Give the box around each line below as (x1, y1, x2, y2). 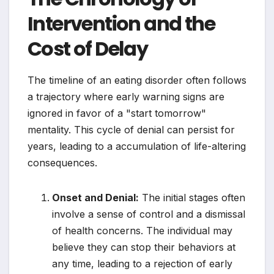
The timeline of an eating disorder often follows (28, 74, 246, 86)
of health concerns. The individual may (52, 224, 232, 237)
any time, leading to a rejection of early (52, 257, 232, 270)
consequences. (28, 157, 97, 169)
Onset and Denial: (52, 191, 139, 204)
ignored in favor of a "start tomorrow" (28, 107, 206, 119)
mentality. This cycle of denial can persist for (28, 124, 235, 136)
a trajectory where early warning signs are (28, 91, 224, 103)
